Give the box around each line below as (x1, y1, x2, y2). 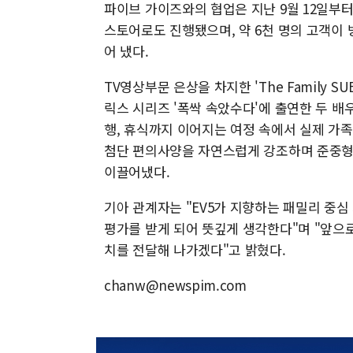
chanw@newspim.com (104, 275, 247, 295)
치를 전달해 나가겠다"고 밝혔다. (104, 240, 286, 259)
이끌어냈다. (104, 162, 170, 181)
